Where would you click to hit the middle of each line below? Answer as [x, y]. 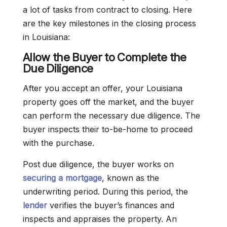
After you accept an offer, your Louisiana [103, 88]
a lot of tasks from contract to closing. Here [107, 10]
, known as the [130, 178]
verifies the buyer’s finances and [111, 205]
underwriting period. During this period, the [105, 192]
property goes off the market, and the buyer [108, 102]
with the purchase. [59, 143]
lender [35, 205]
